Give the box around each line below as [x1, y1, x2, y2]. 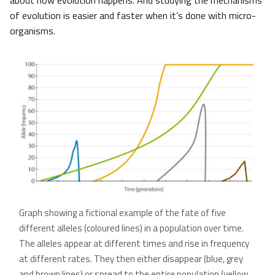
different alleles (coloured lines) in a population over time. [19, 221, 244, 236]
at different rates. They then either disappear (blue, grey [19, 252, 243, 266]
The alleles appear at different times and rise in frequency [19, 236, 249, 251]
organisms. [10, 23, 55, 39]
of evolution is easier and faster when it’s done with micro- [10, 8, 256, 23]
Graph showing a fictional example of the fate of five [19, 206, 226, 220]
